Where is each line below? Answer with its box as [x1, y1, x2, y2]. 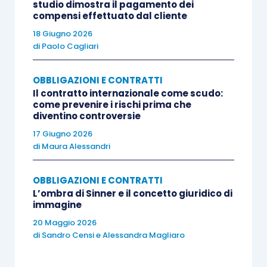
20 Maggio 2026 [32, 217, 97, 228]
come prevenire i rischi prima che [32, 98, 191, 111]
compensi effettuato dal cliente [32, 10, 187, 22]
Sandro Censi [41, 229, 94, 241]
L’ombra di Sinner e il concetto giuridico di [32, 187, 232, 200]
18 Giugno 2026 [32, 28, 92, 39]
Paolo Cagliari [41, 41, 98, 52]
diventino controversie [32, 110, 141, 122]
